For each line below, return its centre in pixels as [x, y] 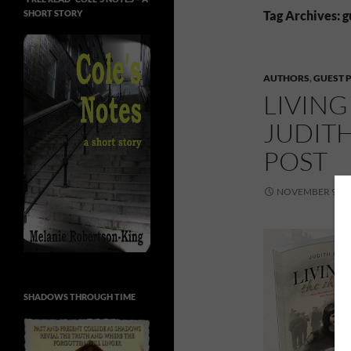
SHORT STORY [53, 13]
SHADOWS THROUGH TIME [80, 297]
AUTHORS [286, 78]
